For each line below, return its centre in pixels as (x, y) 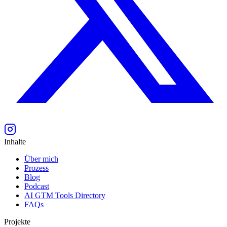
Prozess (36, 168)
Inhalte (15, 141)
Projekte (17, 221)
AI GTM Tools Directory (65, 195)
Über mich (41, 159)
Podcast (37, 186)
